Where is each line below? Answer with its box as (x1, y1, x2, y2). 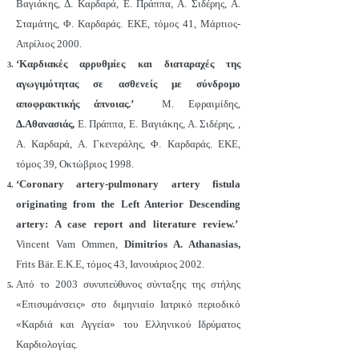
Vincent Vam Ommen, (16, 238, 124, 250)
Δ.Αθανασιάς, (16, 118, 75, 130)
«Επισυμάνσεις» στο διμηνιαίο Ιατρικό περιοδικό (16, 298, 240, 310)
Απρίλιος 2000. (16, 38, 82, 50)
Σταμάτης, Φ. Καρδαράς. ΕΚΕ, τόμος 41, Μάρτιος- (16, 18, 240, 30)
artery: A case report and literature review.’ (16, 218, 238, 230)
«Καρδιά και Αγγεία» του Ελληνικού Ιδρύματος (16, 318, 240, 330)
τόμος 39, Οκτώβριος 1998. (16, 158, 134, 170)
